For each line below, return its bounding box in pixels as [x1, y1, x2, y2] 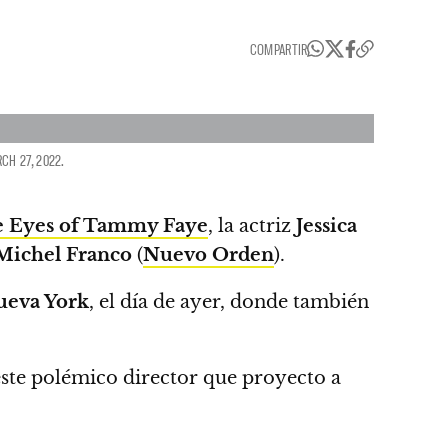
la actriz [218, 215, 296, 237]
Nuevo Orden [143, 244, 274, 266]
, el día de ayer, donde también [89, 291, 369, 313]
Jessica [296, 215, 357, 237]
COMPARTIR [249, 40, 308, 58]
